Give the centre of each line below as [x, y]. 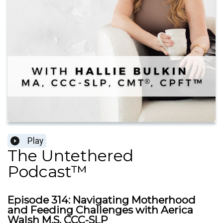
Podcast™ [48, 172]
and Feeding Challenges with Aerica [100, 210]
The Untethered [70, 156]
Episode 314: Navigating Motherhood [102, 200]
